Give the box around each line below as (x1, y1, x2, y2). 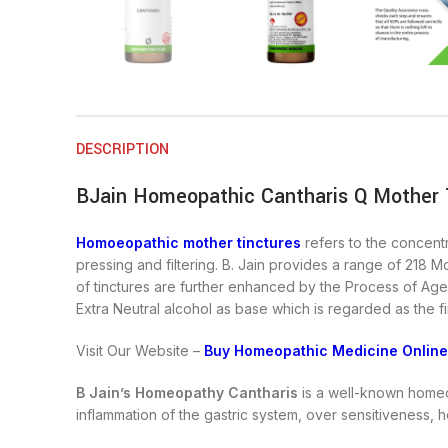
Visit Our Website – (76, 342, 204, 360)
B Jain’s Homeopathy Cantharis (76, 384, 298, 402)
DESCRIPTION (76, 139, 169, 161)
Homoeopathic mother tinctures (76, 234, 301, 252)
